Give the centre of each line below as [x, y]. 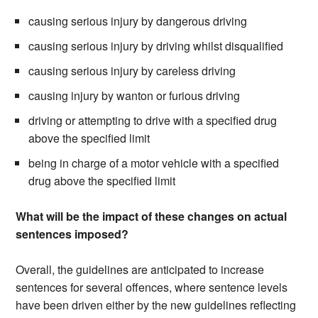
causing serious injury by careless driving [132, 71]
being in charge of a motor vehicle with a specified [154, 163]
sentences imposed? [72, 234]
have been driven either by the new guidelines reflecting [156, 305]
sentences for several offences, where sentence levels [152, 287]
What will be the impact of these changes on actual [152, 216]
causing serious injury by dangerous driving [138, 21]
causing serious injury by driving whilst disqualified [156, 46]
